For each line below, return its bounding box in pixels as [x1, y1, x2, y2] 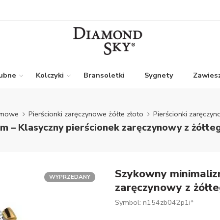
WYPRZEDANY [49, 173, 90, 181]
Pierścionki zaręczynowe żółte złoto [28, 109, 143, 119]
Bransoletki [83, 70, 125, 80]
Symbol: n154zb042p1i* [115, 197, 194, 207]
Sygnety [144, 70, 173, 80]
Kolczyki [36, 70, 64, 80]
